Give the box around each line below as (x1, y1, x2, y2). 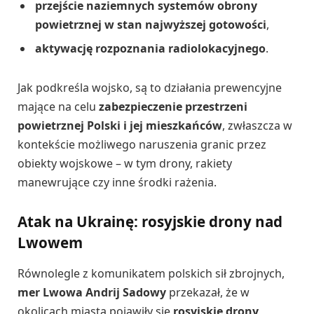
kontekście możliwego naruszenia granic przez (18, 136, 266, 152)
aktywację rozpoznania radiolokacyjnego (35, 40, 266, 56)
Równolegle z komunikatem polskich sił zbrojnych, (18, 265, 285, 281)
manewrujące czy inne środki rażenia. (18, 174, 217, 190)
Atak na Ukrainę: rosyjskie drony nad (18, 212, 282, 232)
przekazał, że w (166, 284, 250, 300)
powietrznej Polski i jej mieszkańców (18, 117, 222, 133)
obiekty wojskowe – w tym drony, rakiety (18, 155, 232, 171)
